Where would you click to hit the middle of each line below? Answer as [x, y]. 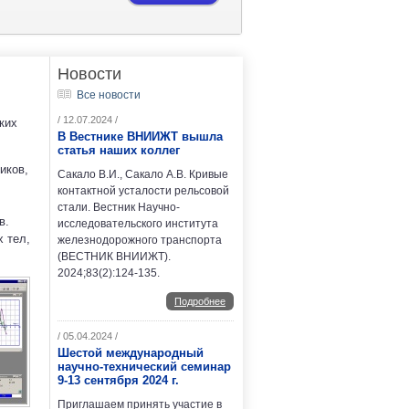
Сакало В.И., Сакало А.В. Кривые [143, 175]
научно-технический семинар [144, 367]
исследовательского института [138, 224]
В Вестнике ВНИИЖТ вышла [140, 137]
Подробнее [200, 302]
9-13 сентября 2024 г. [118, 381]
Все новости [109, 95]
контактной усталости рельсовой [143, 191]
